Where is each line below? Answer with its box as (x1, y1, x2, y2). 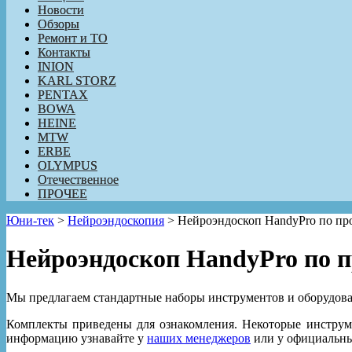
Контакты (38, 45, 90, 59)
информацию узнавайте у (6, 331, 147, 345)
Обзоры (38, 16, 79, 31)
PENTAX (38, 87, 88, 101)
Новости (38, 2, 84, 16)
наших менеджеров (147, 331, 251, 345)
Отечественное (38, 172, 119, 186)
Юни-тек (6, 213, 54, 227)
